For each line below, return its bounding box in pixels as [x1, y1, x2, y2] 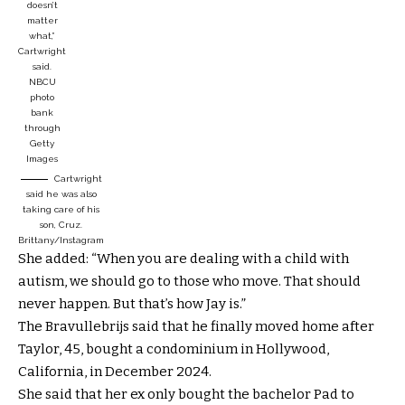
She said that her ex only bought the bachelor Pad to [18, 385, 354, 402]
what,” [29, 30, 55, 41]
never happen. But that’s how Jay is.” [18, 295, 246, 312]
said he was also [25, 188, 97, 199]
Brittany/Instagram [18, 234, 104, 245]
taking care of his [23, 203, 99, 214]
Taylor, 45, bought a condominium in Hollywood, [18, 340, 329, 357]
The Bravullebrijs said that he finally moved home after [18, 317, 374, 334]
